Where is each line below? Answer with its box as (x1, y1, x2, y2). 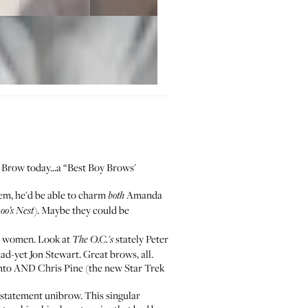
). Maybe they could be (34, 203, 129, 217)
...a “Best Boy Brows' (50, 160, 136, 174)
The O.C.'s (72, 234, 113, 245)
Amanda (124, 188, 162, 201)
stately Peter (113, 232, 168, 245)
